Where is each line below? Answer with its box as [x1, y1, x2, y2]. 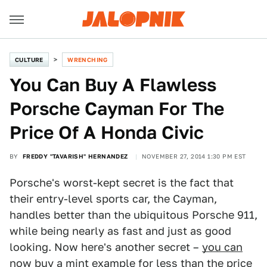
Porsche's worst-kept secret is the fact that [10, 176, 234, 189]
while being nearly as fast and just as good [10, 225, 231, 237]
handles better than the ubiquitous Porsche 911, [10, 209, 257, 221]
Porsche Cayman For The [10, 98, 224, 119]
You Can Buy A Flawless [10, 74, 216, 95]
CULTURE [15, 56, 44, 63]
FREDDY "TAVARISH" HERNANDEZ [22, 153, 128, 160]
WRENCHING [67, 56, 108, 63]
